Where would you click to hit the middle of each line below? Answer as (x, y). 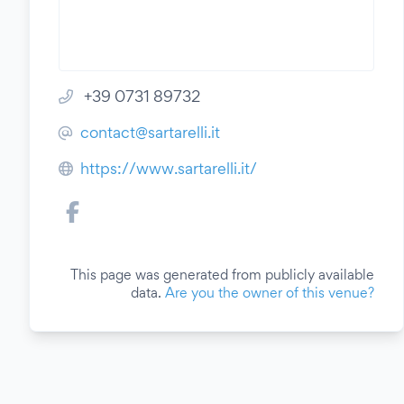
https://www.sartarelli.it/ (169, 168)
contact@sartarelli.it (150, 132)
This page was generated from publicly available (222, 275)
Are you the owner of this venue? (270, 293)
